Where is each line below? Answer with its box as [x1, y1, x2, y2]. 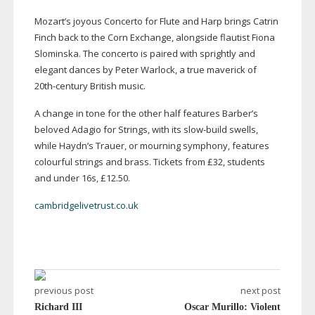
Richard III [34, 302, 82, 313]
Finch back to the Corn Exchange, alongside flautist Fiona [34, 31, 275, 44]
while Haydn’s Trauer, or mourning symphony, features [34, 139, 269, 153]
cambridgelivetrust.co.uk [34, 199, 139, 212]
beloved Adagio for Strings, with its [34, 123, 184, 136]
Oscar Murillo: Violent [184, 302, 281, 313]
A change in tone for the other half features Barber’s [34, 107, 258, 120]
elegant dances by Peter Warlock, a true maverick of [34, 63, 257, 77]
